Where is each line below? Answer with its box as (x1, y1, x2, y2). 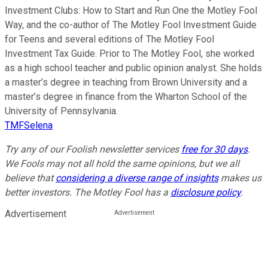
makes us (218, 172, 261, 184)
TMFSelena (5, 119, 53, 131)
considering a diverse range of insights (56, 172, 218, 184)
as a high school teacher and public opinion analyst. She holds (5, 62, 262, 74)
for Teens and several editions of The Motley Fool (5, 33, 214, 45)
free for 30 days (181, 143, 248, 155)
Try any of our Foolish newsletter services (5, 143, 181, 155)
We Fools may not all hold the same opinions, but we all (5, 157, 239, 169)
